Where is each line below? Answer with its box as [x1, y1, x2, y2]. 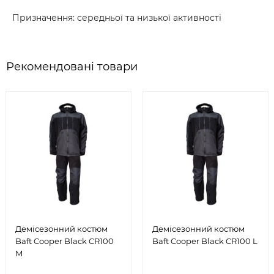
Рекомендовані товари [6, 60, 138, 73]
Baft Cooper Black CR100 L [152, 236, 257, 246]
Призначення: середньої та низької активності [12, 12, 221, 23]
